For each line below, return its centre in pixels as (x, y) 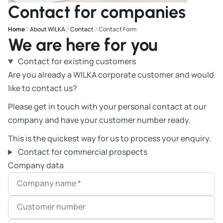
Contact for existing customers (77, 61)
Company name (47, 183)
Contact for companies (97, 12)
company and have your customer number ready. (99, 120)
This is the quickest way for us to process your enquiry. (110, 139)
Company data (36, 166)
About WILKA (48, 29)
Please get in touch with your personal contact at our (107, 107)
